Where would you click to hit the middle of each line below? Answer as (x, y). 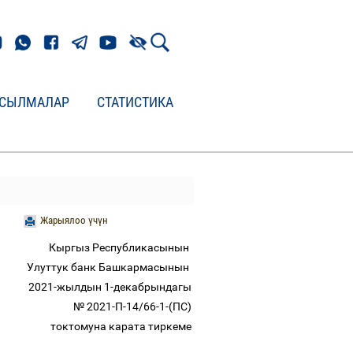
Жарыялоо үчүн (74, 220)
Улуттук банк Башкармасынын (110, 267)
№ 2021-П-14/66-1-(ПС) (134, 307)
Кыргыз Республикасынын (121, 247)
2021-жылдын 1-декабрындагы (111, 287)
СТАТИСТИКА (135, 102)
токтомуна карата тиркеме (122, 326)
